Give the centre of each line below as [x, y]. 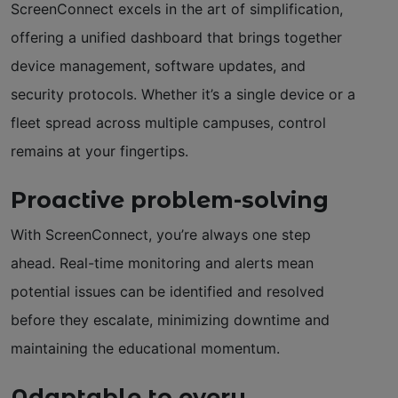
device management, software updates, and [158, 65]
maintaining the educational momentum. [145, 348]
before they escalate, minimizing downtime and [170, 319]
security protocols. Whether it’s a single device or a [183, 94]
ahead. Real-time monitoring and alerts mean [162, 263]
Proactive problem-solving [170, 199]
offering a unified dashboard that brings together [176, 37]
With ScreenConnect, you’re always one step [161, 234]
